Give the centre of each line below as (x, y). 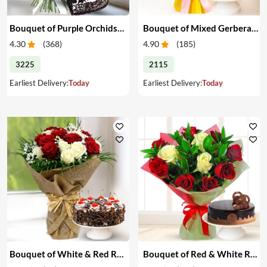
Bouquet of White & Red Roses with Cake (120, 254)
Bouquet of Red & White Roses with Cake (253, 254)
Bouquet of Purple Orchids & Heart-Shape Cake (120, 28)
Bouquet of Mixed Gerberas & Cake (254, 28)
